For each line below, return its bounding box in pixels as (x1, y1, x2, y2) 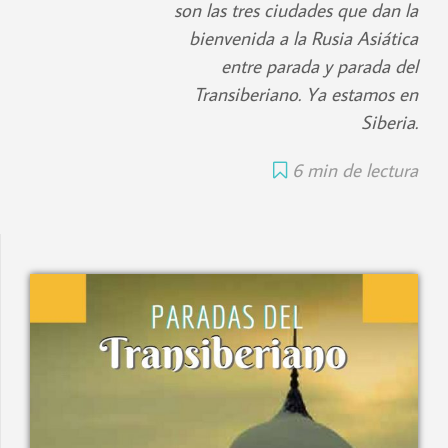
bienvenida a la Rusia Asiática (189, 25, 418, 51)
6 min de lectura (292, 157, 418, 183)
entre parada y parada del (221, 53, 418, 79)
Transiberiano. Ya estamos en (194, 81, 418, 107)
